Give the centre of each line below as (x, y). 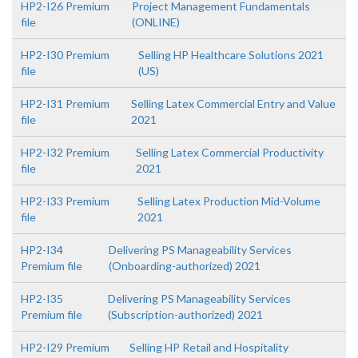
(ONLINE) (155, 22)
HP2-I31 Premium (65, 103)
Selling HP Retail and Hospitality (209, 347)
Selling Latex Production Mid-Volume (229, 201)
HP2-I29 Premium (65, 347)
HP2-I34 (42, 250)
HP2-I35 (42, 298)
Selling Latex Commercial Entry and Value (233, 103)
